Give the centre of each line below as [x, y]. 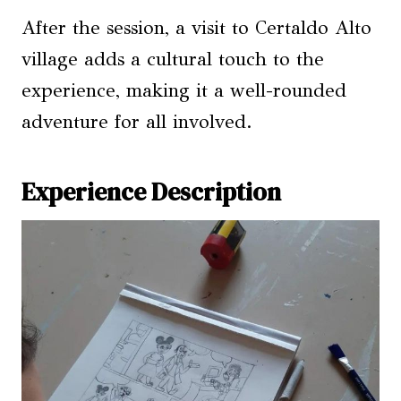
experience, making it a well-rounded [184, 90]
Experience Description [151, 192]
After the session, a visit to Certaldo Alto [196, 28]
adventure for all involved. [137, 122]
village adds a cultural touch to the [173, 59]
